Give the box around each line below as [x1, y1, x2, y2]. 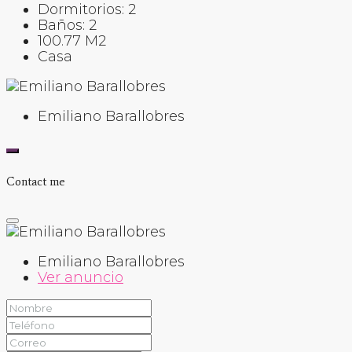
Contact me [6, 174, 65, 189]
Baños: [38, 16, 85, 34]
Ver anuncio [38, 269, 123, 287]
